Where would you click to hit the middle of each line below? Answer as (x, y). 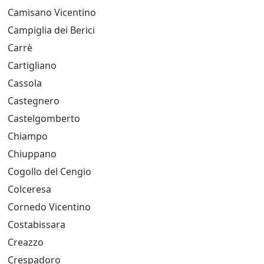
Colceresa (29, 189)
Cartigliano (32, 65)
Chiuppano (32, 154)
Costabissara (37, 225)
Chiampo (28, 136)
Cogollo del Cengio (49, 171)
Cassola (25, 83)
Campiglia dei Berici (51, 30)
